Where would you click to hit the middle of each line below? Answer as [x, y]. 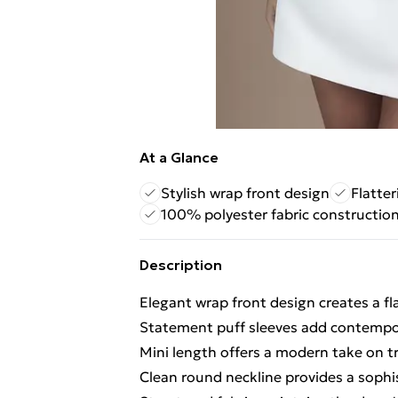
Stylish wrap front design [245, 193]
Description [181, 265]
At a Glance [179, 157]
